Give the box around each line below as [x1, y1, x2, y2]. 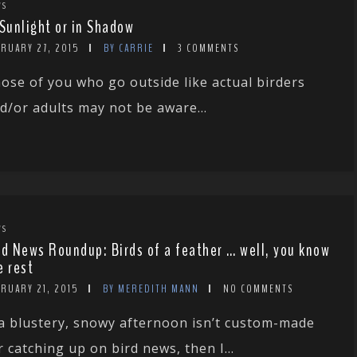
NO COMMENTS [223, 281, 293, 297]
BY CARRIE [104, 40, 154, 56]
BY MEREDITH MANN [103, 281, 199, 297]
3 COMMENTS [178, 40, 239, 56]
